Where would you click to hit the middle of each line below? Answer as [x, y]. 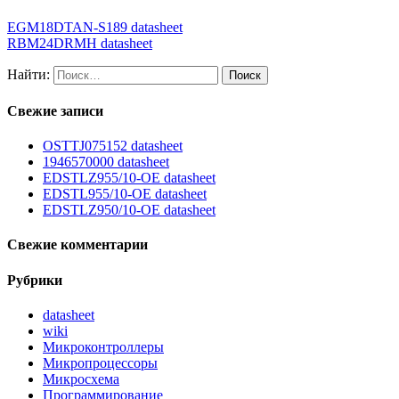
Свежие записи [55, 110]
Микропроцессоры [100, 363]
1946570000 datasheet [106, 162]
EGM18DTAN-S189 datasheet [95, 27]
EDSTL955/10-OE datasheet [125, 194]
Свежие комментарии [77, 245]
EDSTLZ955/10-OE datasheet [129, 178]
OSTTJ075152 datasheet [113, 146]
